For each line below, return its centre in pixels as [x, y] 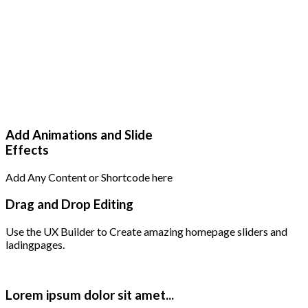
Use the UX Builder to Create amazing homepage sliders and [146, 231]
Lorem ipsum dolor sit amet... [90, 295]
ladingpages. [35, 244]
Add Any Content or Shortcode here [89, 177]
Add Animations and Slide [79, 135]
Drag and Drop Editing [69, 204]
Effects [27, 150]
